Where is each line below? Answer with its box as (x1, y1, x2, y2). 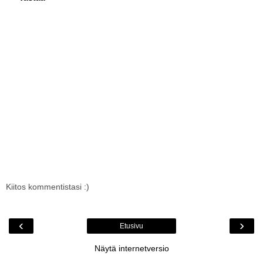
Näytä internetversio (94, 244, 169, 254)
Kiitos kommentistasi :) (6, 182, 89, 192)
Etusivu (120, 222, 143, 231)
